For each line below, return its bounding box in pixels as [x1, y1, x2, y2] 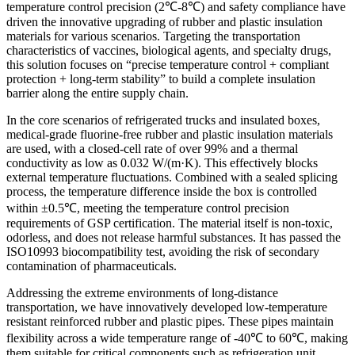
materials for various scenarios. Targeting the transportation [6, 29, 300, 43]
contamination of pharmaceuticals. [6, 258, 177, 273]
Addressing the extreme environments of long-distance [6, 285, 278, 300]
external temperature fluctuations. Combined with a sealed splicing [6, 170, 338, 184]
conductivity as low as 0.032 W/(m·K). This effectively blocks [6, 155, 318, 170]
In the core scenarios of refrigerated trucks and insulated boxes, [6, 113, 320, 127]
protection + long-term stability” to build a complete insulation [6, 71, 315, 86]
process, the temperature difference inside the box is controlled [6, 184, 317, 198]
